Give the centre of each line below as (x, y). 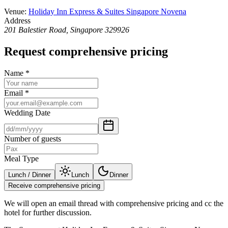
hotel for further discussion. (48, 212)
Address (17, 21)
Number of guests (33, 138)
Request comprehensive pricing (86, 52)
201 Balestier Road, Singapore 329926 (67, 30)
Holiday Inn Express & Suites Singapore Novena (107, 12)
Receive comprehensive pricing (54, 185)
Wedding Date (27, 112)
